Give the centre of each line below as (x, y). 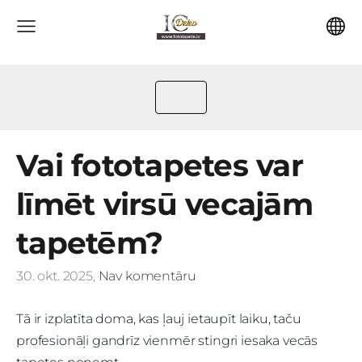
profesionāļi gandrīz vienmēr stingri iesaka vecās (167, 340)
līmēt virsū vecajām (164, 204)
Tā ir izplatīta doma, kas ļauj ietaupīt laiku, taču (159, 318)
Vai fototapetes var (160, 165)
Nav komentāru (147, 276)
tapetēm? (90, 243)
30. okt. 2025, (56, 276)
